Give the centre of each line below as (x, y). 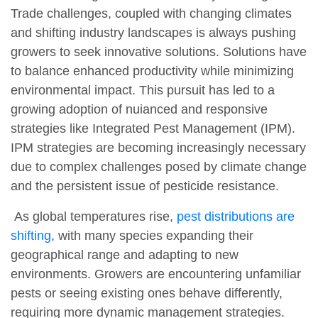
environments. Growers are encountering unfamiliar (156, 274)
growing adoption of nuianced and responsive (139, 110)
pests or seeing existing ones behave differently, (147, 294)
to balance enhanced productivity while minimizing (152, 71)
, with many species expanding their (152, 236)
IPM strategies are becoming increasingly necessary (158, 148)
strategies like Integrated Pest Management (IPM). (153, 129)
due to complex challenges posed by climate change (159, 167)
